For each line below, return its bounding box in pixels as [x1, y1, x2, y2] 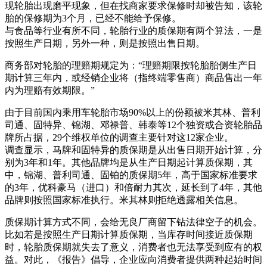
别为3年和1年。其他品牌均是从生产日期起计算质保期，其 [5, 157, 253, 167]
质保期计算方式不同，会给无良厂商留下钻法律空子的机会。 [5, 216, 262, 227]
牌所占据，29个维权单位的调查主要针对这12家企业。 [5, 132, 234, 142]
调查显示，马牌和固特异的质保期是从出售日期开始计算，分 [5, 144, 262, 155]
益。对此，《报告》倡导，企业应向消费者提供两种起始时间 [5, 254, 262, 265]
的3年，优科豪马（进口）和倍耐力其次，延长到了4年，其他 [5, 182, 262, 193]
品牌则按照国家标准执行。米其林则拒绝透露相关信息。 [5, 194, 243, 205]
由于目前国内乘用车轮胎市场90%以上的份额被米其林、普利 [5, 107, 260, 117]
